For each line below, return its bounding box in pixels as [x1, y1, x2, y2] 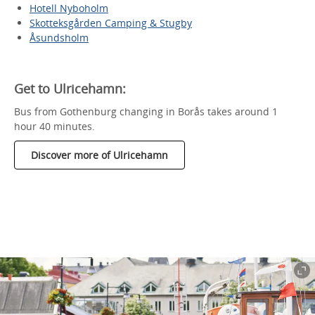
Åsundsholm [30, 30, 89, 44]
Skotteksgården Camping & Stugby [30, 15, 192, 30]
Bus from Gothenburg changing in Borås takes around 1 [14, 104, 278, 118]
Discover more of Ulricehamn [31, 148, 168, 162]
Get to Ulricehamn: [14, 79, 126, 97]
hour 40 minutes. [14, 119, 95, 133]
